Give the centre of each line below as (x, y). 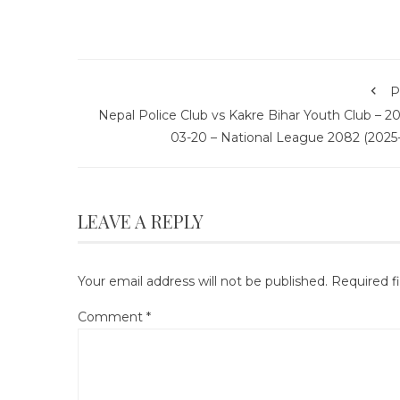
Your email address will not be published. (203, 281)
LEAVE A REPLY (141, 221)
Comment (112, 317)
